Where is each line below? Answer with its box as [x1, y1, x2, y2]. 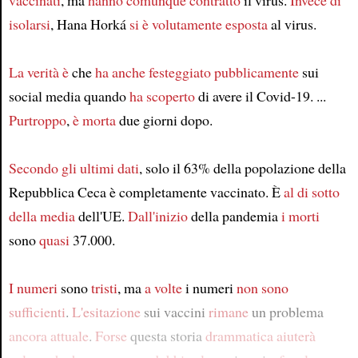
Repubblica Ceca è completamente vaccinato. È [8, 182, 284, 201]
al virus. [267, 14, 316, 34]
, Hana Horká [50, 14, 129, 34]
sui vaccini [140, 302, 209, 321]
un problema [248, 302, 324, 321]
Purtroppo [8, 110, 66, 129]
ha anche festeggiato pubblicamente [94, 62, 299, 82]
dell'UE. [74, 206, 128, 225]
